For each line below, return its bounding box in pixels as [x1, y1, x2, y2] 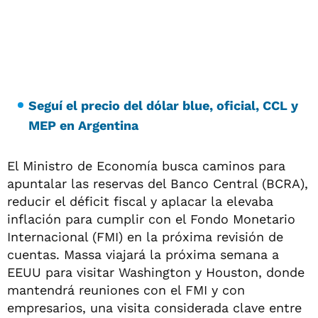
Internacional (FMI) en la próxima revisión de [7, 229, 283, 244]
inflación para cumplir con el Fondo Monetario [7, 211, 295, 226]
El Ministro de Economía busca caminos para [7, 158, 285, 173]
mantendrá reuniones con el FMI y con [7, 282, 245, 297]
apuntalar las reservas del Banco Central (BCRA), [7, 175, 308, 191]
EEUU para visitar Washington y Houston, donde [7, 264, 305, 280]
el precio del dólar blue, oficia [66, 97, 251, 113]
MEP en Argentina [28, 117, 138, 133]
